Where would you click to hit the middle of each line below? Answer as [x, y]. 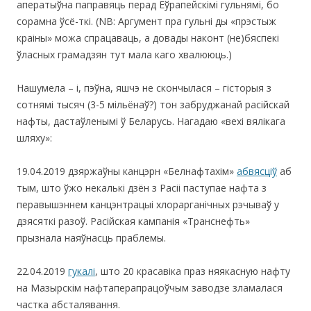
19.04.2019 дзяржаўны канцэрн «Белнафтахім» [127, 171]
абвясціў [257, 171]
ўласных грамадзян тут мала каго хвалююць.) [124, 55]
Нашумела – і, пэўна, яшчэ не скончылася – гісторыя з [144, 88]
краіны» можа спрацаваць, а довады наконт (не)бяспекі [148, 38]
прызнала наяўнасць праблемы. [91, 238]
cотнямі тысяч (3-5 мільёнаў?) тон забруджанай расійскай [153, 105]
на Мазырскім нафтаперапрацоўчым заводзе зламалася [150, 288]
